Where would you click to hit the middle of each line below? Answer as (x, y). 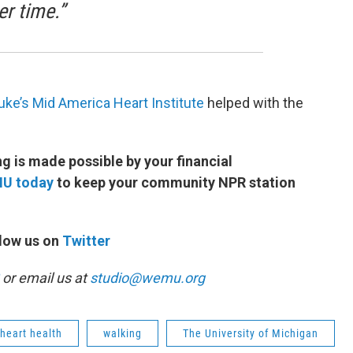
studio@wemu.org (147, 278)
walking (123, 334)
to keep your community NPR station (176, 183)
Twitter (86, 241)
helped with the (255, 103)
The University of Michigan (251, 334)
